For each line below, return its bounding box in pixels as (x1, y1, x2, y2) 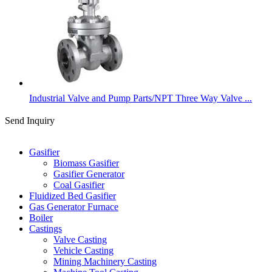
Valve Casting (53, 234, 107, 245)
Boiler (29, 212, 53, 223)
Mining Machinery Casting (53, 256, 157, 267)
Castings (29, 223, 62, 234)
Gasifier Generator (53, 168, 124, 179)
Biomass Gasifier (53, 157, 119, 168)
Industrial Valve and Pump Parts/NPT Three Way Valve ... (29, 92, 252, 103)
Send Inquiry (5, 115, 55, 126)
